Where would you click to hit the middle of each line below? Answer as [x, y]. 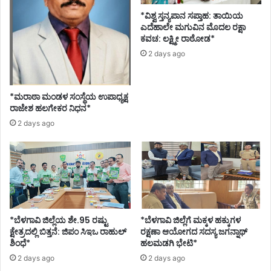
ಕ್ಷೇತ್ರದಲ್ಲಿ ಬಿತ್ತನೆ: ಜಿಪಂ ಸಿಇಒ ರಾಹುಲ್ [68, 232]
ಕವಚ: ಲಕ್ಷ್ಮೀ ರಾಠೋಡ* [178, 39]
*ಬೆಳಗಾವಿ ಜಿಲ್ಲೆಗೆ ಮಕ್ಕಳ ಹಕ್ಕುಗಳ [191, 220]
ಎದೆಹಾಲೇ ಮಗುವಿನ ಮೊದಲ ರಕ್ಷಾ [193, 28]
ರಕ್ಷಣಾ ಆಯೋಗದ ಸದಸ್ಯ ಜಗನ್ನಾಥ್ [194, 232]
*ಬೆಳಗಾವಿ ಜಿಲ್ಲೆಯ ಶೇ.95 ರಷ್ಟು [59, 220]
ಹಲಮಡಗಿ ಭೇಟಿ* [169, 243]
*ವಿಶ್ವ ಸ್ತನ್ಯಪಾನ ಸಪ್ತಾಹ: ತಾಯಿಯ [192, 16]
